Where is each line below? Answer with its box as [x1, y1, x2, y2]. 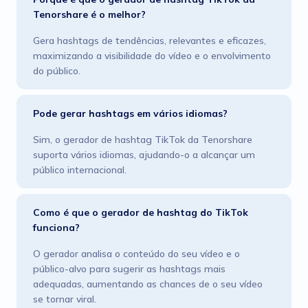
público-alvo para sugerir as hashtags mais [33, 263, 225, 275]
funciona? [33, 221, 80, 234]
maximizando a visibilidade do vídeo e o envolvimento [33, 49, 271, 62]
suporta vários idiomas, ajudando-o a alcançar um [33, 148, 255, 161]
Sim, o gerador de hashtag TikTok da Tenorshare [33, 133, 252, 146]
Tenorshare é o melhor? [33, 8, 146, 21]
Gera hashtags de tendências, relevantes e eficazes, [33, 34, 266, 47]
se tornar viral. [33, 293, 96, 305]
